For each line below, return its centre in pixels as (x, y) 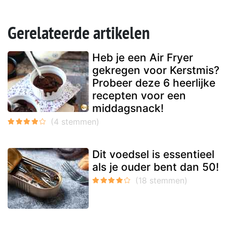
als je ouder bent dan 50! (156, 167)
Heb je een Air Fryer (143, 57)
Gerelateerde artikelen (79, 32)
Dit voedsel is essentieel (153, 154)
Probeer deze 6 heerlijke (154, 83)
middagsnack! (128, 108)
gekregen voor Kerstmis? (156, 70)
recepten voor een (139, 95)
